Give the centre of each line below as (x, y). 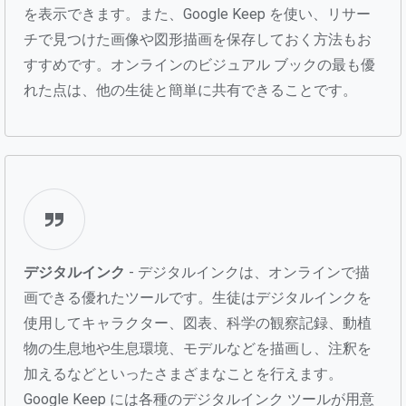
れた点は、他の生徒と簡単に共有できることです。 (190, 90)
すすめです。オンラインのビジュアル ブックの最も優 (199, 64)
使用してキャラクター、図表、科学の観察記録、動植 (198, 323)
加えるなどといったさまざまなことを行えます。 (183, 373)
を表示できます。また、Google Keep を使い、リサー (197, 14)
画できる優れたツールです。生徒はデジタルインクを (198, 297)
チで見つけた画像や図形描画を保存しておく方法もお (198, 39)
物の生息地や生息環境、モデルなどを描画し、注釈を (198, 348)
